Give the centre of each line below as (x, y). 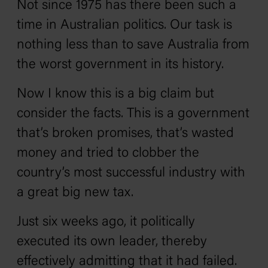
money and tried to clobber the (108, 153)
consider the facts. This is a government (133, 114)
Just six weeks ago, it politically (106, 222)
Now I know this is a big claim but (115, 94)
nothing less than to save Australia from (133, 45)
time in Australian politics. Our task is (124, 25)
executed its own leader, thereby (112, 242)
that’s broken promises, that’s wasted (125, 134)
